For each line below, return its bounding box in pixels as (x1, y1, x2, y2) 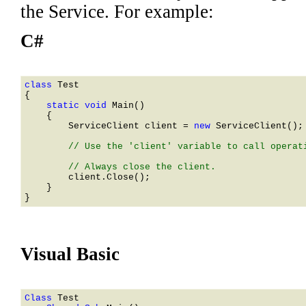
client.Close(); (25, 172, 150, 183)
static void (25, 100, 112, 111)
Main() (112, 100, 145, 111)
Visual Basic (20, 243, 120, 264)
